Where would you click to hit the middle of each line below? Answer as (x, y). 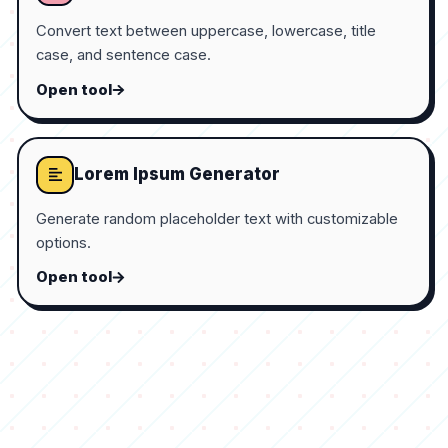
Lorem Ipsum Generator (177, 174)
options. (63, 242)
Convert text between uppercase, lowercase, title (206, 30)
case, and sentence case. (123, 54)
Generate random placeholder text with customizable (217, 218)
